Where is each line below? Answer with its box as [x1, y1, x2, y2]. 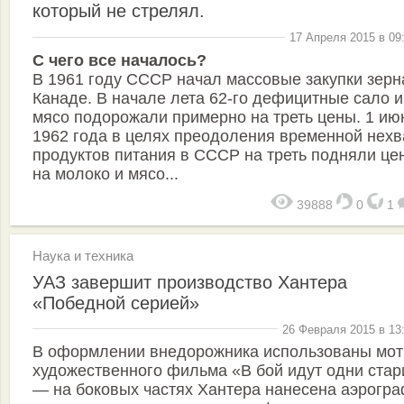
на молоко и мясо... [32, 164, 179, 183]
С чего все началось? [32, 50, 207, 69]
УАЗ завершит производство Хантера [32, 271, 347, 292]
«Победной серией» [32, 292, 199, 313]
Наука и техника [32, 247, 133, 263]
